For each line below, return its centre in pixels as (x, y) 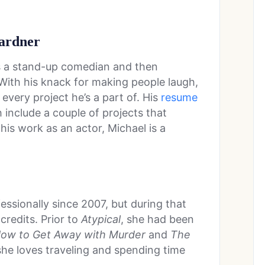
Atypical (101, 219)
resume (179, 98)
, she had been (157, 219)
